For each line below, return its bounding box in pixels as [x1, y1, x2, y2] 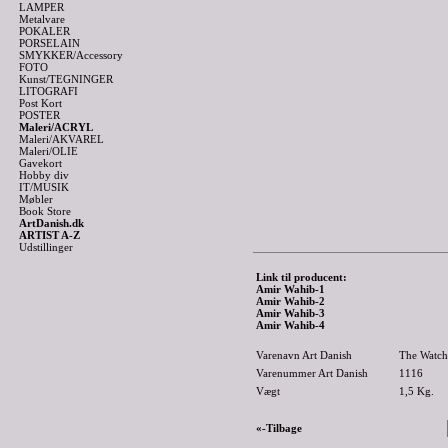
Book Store [19, 205, 71, 217]
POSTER [19, 109, 60, 121]
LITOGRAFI [19, 85, 78, 97]
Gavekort [19, 157, 62, 169]
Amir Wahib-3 [256, 307, 325, 319]
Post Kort [19, 97, 62, 109]
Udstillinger [19, 241, 73, 253]
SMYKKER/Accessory [19, 49, 123, 61]
